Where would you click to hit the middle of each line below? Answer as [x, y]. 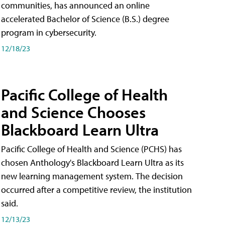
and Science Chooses [73, 112]
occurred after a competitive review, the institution [96, 189]
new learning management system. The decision [92, 176]
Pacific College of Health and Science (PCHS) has [91, 149]
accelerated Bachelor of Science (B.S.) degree [85, 19]
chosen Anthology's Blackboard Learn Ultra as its [92, 162]
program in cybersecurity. [49, 33]
